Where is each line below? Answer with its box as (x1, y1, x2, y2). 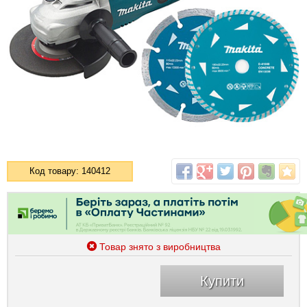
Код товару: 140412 (29, 165, 110, 176)
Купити (200, 273, 244, 288)
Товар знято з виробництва (99, 241, 221, 252)
